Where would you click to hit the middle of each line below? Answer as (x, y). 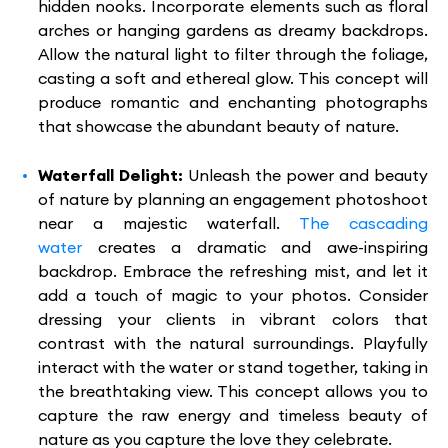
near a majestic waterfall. (168, 223)
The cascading (363, 223)
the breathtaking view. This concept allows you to (233, 391)
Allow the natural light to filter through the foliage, (233, 54)
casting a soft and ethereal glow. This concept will (233, 78)
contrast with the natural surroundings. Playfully (233, 343)
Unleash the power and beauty (308, 175)
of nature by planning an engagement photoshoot (233, 199)
